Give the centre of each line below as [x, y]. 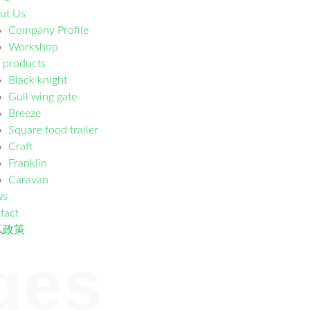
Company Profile [48, 30]
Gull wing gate [42, 97]
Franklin [27, 163]
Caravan [28, 180]
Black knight [37, 80]
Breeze [24, 113]
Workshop [33, 47]
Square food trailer [53, 130]
